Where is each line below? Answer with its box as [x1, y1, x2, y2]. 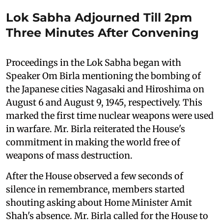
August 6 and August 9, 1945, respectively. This [6, 97, 202, 109]
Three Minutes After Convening [6, 26, 199, 40]
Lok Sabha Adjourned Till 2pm [6, 10, 192, 25]
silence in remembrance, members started [6, 184, 185, 195]
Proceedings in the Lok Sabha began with [6, 57, 181, 69]
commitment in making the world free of [6, 137, 180, 148]
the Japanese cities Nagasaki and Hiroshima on [6, 83, 204, 95]
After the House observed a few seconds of [6, 170, 183, 182]
